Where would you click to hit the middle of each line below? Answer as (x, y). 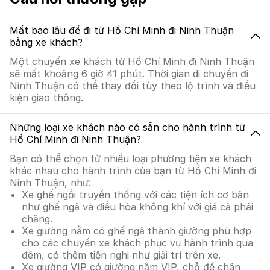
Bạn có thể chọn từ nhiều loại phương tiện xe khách (130, 159)
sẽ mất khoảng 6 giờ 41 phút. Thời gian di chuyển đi (129, 74)
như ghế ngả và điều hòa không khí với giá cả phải (137, 207)
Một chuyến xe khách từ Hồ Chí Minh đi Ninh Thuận (132, 61)
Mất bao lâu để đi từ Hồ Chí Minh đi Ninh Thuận (122, 30)
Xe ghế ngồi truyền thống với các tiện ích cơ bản (135, 195)
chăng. (37, 219)
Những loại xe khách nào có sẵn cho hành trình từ (127, 127)
